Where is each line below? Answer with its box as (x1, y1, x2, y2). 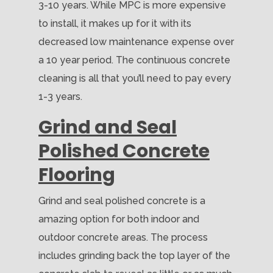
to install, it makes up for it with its (38, 17, 191, 29)
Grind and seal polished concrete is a (38, 194, 205, 207)
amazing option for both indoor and (38, 213, 199, 225)
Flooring (38, 161, 115, 188)
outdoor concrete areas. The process (38, 231, 208, 243)
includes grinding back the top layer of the (38, 249, 230, 261)
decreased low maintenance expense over (38, 35, 234, 48)
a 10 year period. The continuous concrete (38, 54, 230, 66)
